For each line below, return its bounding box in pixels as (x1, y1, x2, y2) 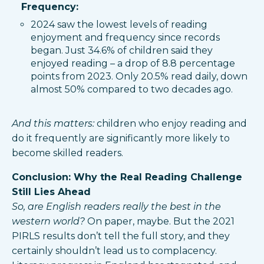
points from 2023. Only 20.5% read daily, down (31, 71, 247, 82)
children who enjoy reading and (94, 117, 247, 129)
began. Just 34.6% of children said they (31, 45, 213, 57)
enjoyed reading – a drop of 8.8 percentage (31, 58, 235, 70)
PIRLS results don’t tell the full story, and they (12, 230, 230, 242)
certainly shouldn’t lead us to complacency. (12, 245, 217, 256)
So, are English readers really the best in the (12, 200, 221, 212)
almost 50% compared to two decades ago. (31, 84, 233, 95)
